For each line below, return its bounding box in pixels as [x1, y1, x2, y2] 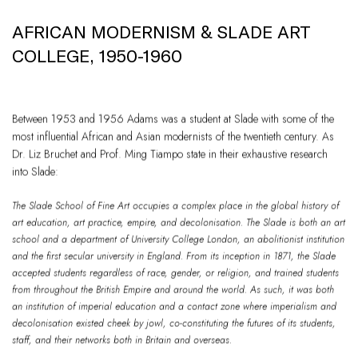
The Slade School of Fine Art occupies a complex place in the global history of [12, 198, 339, 213]
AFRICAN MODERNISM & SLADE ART [12, 20, 311, 42]
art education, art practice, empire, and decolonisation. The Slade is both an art [12, 215, 345, 230]
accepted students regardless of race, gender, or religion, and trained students [12, 265, 339, 280]
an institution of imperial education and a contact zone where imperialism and [12, 299, 336, 314]
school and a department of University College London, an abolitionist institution [12, 232, 344, 247]
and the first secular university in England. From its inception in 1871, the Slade [12, 249, 336, 264]
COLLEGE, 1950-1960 [12, 44, 182, 66]
